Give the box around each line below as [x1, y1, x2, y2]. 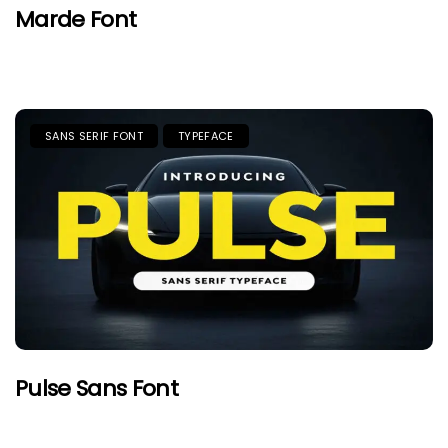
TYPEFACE [177, 127, 234, 144]
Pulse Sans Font [15, 372, 179, 404]
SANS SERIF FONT [45, 127, 143, 144]
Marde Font [15, 3, 137, 35]
